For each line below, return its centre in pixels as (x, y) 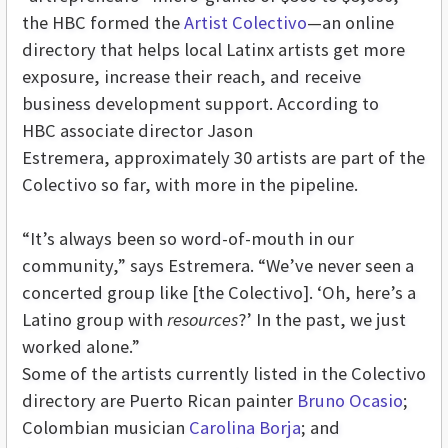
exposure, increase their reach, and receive (191, 77)
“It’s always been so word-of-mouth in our (188, 239)
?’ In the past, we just (322, 320)
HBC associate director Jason (137, 131)
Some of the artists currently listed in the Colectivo (224, 374)
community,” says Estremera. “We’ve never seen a (218, 266)
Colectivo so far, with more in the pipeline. (190, 185)
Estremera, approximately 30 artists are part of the (223, 158)
